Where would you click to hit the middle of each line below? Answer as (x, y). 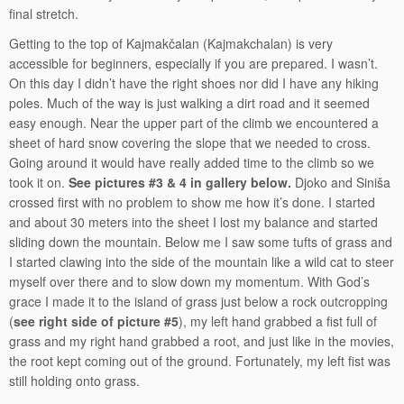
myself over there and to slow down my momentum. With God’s (189, 281)
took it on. (39, 182)
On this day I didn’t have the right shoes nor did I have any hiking (194, 83)
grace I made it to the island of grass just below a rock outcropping (198, 301)
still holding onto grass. (74, 381)
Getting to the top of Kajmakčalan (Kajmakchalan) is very (171, 43)
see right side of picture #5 (96, 321)
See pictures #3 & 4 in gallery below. (182, 182)
